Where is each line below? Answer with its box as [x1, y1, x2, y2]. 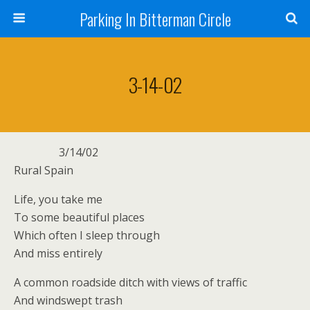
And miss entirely [14, 246, 102, 261]
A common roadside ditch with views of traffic [14, 275, 247, 290]
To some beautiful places [14, 210, 145, 225]
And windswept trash [14, 293, 122, 308]
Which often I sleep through [14, 228, 160, 243]
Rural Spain [14, 163, 73, 178]
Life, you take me [14, 192, 102, 207]
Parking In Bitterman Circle [79, 6, 231, 31]
